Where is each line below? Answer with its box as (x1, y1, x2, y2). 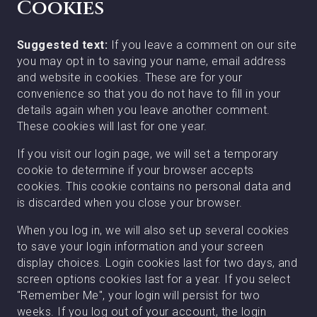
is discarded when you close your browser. (17, 196, 243, 209)
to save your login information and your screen (17, 240, 264, 253)
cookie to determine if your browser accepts (17, 163, 254, 177)
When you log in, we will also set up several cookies (17, 224, 289, 237)
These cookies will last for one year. (17, 120, 207, 133)
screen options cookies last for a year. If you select (17, 272, 291, 286)
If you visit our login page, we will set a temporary (17, 147, 279, 161)
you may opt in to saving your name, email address (17, 54, 287, 68)
